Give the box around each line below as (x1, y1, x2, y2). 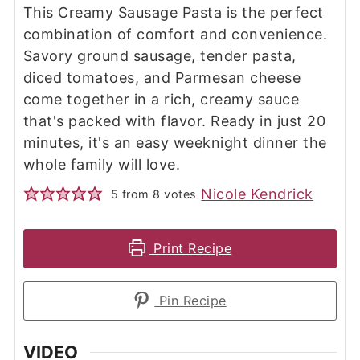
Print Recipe (149, 239, 232, 256)
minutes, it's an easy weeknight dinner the (22, 133, 327, 151)
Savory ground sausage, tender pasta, (22, 47, 297, 64)
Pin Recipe (154, 292, 227, 309)
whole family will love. (22, 155, 181, 173)
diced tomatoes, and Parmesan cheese (22, 68, 301, 86)
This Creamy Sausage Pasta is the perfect (22, 3, 324, 21)
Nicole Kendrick (201, 185, 313, 202)
